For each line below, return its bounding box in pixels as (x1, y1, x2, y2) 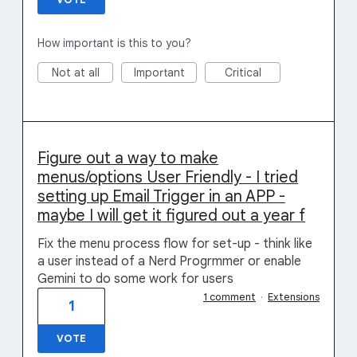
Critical (224, 65, 261, 80)
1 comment (203, 290, 256, 304)
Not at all (51, 65, 100, 80)
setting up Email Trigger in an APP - (37, 186, 285, 206)
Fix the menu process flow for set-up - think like (37, 236, 312, 252)
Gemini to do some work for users (37, 271, 233, 287)
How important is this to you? (37, 36, 191, 50)
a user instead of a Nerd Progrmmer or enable (37, 253, 301, 269)
